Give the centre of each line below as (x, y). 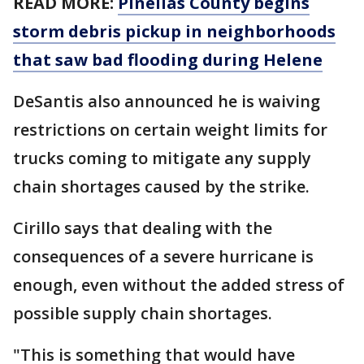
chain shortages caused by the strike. (161, 186)
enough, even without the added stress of (179, 285)
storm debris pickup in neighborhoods (174, 31)
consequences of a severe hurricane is (163, 256)
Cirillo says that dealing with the (143, 228)
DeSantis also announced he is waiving (167, 101)
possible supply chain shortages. (143, 313)
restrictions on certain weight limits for (170, 130)
